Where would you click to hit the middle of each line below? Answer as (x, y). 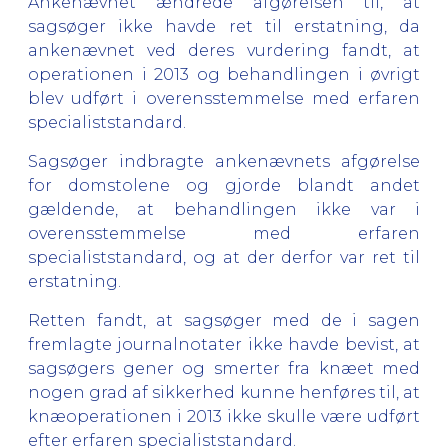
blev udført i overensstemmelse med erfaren (224, 98)
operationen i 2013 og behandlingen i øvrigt (224, 74)
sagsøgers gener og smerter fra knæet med (224, 368)
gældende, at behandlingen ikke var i (224, 209)
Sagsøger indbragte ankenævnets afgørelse (224, 161)
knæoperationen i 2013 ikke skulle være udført (224, 416)
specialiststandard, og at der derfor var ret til (224, 257)
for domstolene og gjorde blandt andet (224, 185)
